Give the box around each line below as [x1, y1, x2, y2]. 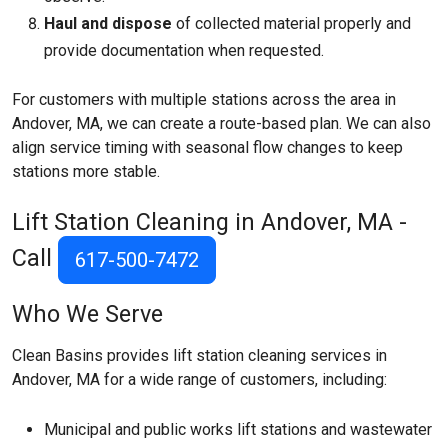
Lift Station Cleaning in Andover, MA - [12, 208, 407, 236]
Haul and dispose [44, 14, 172, 33]
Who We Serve [12, 300, 163, 328]
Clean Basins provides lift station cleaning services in [12, 346, 387, 365]
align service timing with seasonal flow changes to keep [12, 138, 403, 157]
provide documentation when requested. [44, 41, 324, 60]
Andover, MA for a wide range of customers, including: [12, 370, 387, 389]
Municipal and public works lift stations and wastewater [44, 420, 432, 439]
